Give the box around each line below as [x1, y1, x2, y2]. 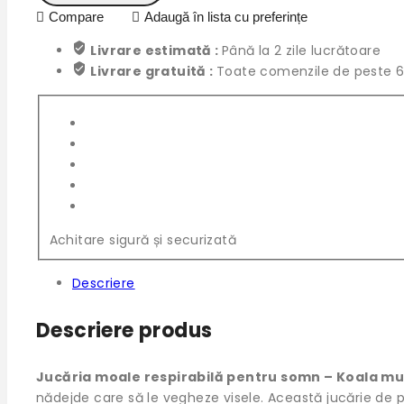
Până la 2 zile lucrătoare [222, 41, 381, 60]
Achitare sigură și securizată [49, 231, 237, 250]
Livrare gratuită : [90, 62, 217, 81]
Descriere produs [36, 317, 213, 345]
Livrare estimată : [90, 41, 223, 60]
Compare [49, 9, 104, 25]
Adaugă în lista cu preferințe [144, 9, 308, 25]
